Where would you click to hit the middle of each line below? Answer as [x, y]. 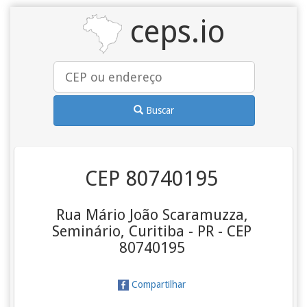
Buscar [160, 110]
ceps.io [173, 32]
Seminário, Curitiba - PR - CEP [152, 231]
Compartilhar [158, 284]
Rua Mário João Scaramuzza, [152, 215]
